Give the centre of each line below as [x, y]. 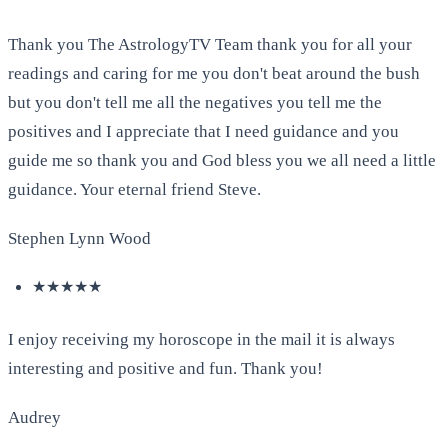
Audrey [34, 418]
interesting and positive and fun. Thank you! [165, 369]
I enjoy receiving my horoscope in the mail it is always [201, 340]
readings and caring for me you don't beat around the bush [214, 74]
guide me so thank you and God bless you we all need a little [222, 161]
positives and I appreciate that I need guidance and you [203, 132]
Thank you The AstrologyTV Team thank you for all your [210, 45]
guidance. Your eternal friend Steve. [134, 190]
